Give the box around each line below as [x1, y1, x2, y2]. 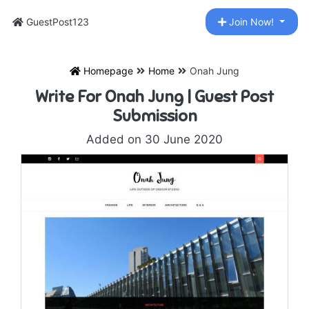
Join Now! [226, 16, 277, 28]
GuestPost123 [23, 16, 89, 28]
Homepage [81, 65, 133, 77]
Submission [112, 106, 197, 126]
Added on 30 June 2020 [86, 132, 223, 146]
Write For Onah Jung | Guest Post [35, 86, 274, 107]
